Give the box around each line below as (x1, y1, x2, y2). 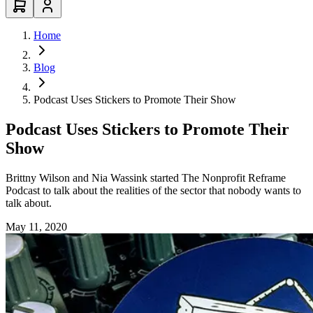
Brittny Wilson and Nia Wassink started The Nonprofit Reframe (6, 171, 286, 184)
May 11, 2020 (6, 220, 67, 233)
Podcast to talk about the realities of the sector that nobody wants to (6, 184, 301, 196)
